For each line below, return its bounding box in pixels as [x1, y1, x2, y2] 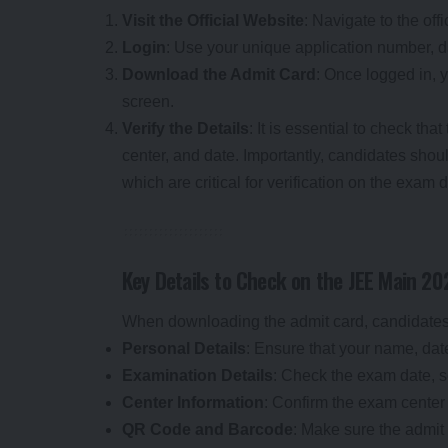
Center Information [122, 394, 264, 412]
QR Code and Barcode [122, 421, 293, 439]
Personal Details [122, 340, 246, 358]
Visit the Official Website [122, 11, 304, 29]
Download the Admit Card [122, 65, 316, 83]
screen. [122, 92, 174, 110]
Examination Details [122, 367, 273, 385]
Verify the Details [122, 119, 249, 137]
